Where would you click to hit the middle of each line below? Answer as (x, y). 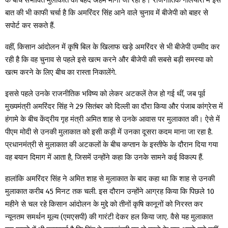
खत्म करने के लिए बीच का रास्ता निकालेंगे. (61, 72)
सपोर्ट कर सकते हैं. (30, 25)
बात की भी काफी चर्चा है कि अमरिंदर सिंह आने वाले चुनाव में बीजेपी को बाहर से (107, 12)
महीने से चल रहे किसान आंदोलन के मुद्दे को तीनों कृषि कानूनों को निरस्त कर (104, 204)
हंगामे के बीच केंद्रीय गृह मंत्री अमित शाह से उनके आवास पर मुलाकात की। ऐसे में (112, 119)
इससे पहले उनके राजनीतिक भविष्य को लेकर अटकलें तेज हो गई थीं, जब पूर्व (105, 93)
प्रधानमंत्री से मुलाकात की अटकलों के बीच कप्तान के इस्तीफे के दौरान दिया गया (111, 144)
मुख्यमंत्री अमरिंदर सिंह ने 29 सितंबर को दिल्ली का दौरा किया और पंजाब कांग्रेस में (114, 106)
